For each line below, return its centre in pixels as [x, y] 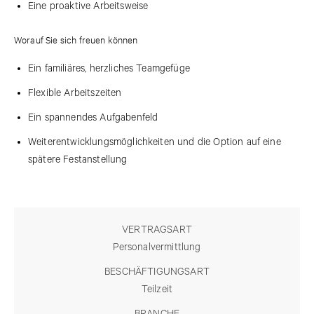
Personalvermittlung [157, 247]
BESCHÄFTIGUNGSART [157, 272]
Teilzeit [157, 289]
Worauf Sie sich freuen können [76, 39]
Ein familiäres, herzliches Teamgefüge [109, 68]
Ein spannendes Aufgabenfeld [93, 117]
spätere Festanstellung [78, 159]
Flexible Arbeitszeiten [75, 93]
